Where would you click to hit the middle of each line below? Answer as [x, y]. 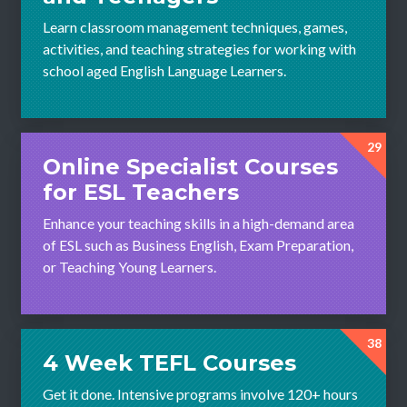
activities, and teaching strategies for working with [199, 48]
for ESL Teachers [141, 192]
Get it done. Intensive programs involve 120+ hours [200, 393]
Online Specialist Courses [190, 166]
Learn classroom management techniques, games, [195, 26]
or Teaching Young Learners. [129, 266]
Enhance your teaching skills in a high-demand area [199, 223]
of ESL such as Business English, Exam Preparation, [198, 244]
